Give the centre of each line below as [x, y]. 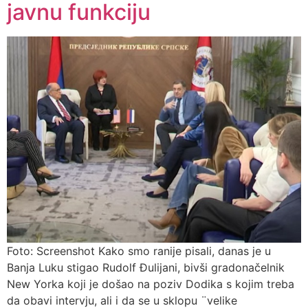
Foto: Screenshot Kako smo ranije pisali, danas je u [139, 251]
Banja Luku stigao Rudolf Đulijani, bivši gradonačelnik [146, 268]
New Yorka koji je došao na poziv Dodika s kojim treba [151, 284]
